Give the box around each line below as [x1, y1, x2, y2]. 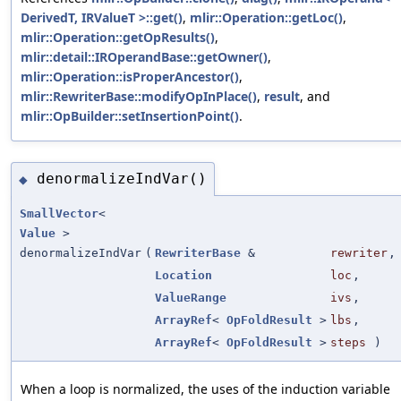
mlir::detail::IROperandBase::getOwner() [21, 48, 268, 66]
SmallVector [20, 206, 98, 220]
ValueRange [155, 290, 226, 304]
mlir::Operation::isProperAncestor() [21, 68, 239, 86]
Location [155, 268, 212, 282]
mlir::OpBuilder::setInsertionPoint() [21, 107, 239, 125]
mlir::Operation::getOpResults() [21, 29, 215, 47]
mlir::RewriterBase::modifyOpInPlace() [21, 88, 257, 106]
